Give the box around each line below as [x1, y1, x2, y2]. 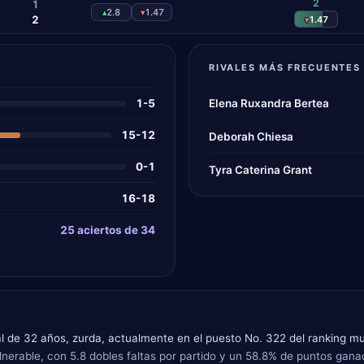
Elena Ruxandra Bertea [209, 97, 329, 110]
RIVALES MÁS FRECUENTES [209, 62, 361, 73]
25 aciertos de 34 [60, 223, 155, 236]
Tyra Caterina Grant [209, 163, 312, 176]
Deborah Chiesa [209, 130, 293, 143]
